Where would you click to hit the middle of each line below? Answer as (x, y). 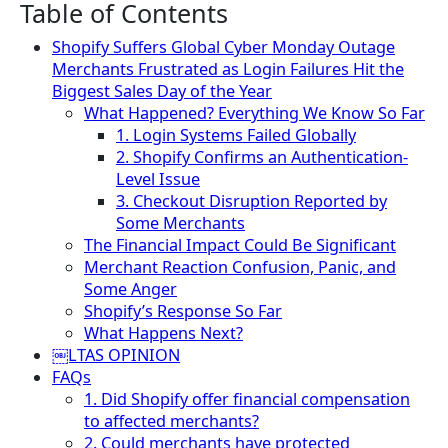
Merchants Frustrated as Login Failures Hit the (228, 68)
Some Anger (130, 288)
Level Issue (158, 178)
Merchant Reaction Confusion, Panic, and (240, 266)
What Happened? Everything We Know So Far (254, 112)
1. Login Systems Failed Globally (236, 134)
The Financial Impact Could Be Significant (240, 244)
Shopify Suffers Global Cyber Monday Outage (223, 46)
